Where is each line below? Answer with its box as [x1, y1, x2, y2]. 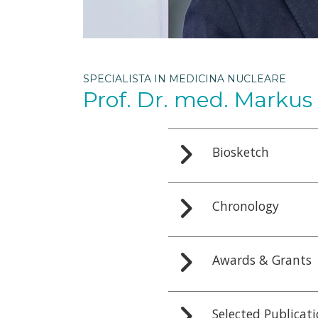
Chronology [212, 197, 279, 214]
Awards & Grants [212, 251, 312, 268]
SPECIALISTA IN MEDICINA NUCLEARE [83, 72, 286, 86]
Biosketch [212, 143, 269, 160]
